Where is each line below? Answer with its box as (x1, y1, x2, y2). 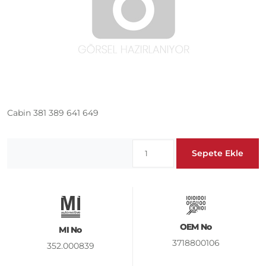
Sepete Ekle (192, 148, 243, 159)
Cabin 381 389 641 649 (7, 107, 99, 119)
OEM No (179, 221, 212, 233)
